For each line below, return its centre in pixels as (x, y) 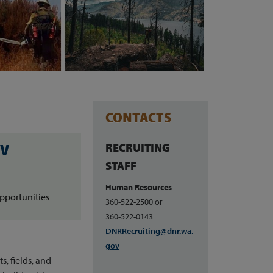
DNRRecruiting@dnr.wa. (149, 231)
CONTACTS (138, 117)
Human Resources (138, 187)
